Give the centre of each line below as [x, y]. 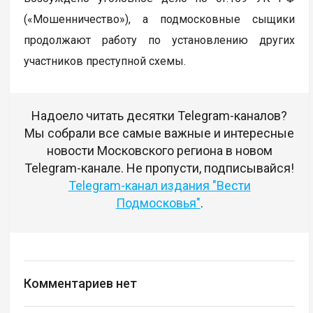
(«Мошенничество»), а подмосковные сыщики [160, 19]
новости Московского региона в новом [159, 150]
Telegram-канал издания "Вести [159, 185]
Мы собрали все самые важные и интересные [160, 133]
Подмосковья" [158, 203]
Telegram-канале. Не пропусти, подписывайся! [160, 168]
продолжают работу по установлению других [160, 40]
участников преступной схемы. [105, 61]
